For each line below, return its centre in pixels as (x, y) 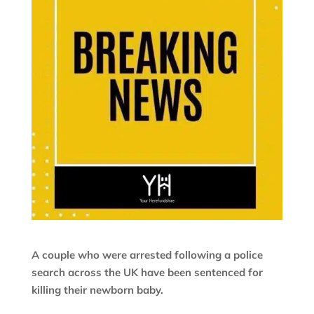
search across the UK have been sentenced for (147, 273)
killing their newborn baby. (98, 290)
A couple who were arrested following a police (147, 255)
